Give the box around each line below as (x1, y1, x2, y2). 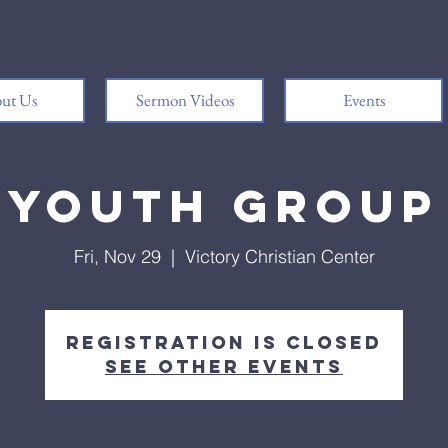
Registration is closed (66, 331, 382, 354)
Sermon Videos (135, 89, 234, 111)
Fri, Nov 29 (73, 245, 161, 268)
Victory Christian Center (184, 245, 375, 268)
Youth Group (8, 177, 440, 234)
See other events (105, 355, 343, 378)
